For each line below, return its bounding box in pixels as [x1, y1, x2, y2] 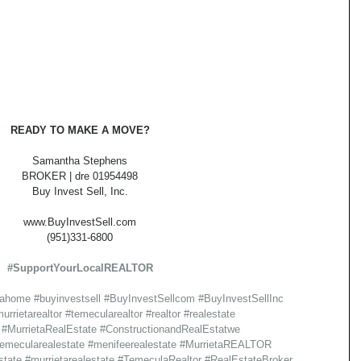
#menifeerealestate [88, 338, 176, 351]
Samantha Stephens [32, 155, 127, 168]
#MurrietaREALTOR [180, 338, 272, 351]
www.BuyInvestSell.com [23, 216, 136, 229]
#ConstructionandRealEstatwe [100, 323, 240, 336]
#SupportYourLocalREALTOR [6, 262, 153, 275]
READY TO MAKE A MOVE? [10, 124, 150, 137]
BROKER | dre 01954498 [22, 170, 138, 183]
